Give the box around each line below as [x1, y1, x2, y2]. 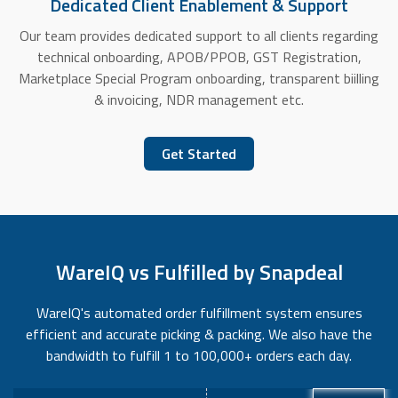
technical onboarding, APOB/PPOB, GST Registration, [36, 46, 362, 68]
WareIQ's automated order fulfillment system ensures [36, 302, 362, 324]
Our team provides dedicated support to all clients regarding [20, 25, 378, 47]
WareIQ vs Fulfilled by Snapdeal [55, 256, 343, 289]
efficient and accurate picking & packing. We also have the [26, 323, 372, 346]
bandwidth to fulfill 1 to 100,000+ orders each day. [46, 345, 352, 367]
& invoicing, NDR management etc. [94, 89, 304, 111]
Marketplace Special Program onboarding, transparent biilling [19, 68, 379, 90]
